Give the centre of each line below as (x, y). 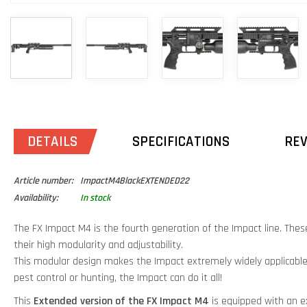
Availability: (36, 198)
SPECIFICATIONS (181, 142)
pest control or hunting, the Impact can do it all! (118, 278)
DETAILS (52, 142)
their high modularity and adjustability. (98, 245)
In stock (95, 198)
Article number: (44, 181)
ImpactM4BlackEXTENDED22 (135, 181)
